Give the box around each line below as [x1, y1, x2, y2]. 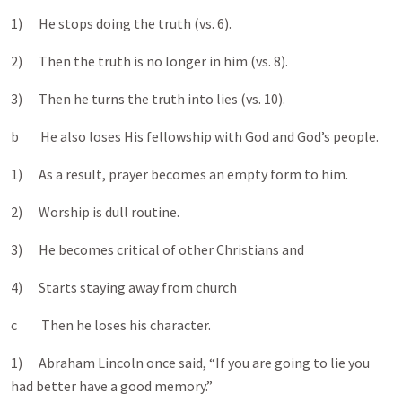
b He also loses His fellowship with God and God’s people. [11, 127, 379, 145]
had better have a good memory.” [11, 377, 213, 395]
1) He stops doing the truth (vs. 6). [11, 14, 232, 32]
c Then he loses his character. [11, 316, 211, 334]
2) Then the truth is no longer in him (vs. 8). [11, 52, 288, 70]
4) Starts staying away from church [11, 278, 237, 296]
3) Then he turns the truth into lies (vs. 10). [11, 90, 285, 108]
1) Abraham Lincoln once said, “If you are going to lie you [11, 354, 370, 371]
